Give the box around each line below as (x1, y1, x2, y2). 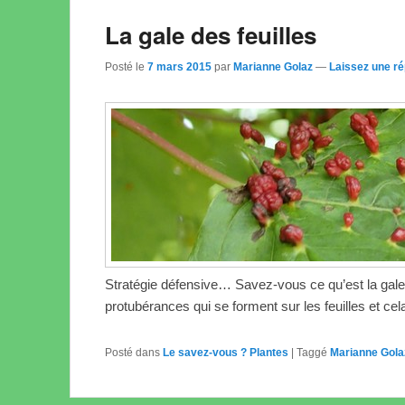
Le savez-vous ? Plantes (163, 346, 288, 360)
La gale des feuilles (105, 17, 316, 52)
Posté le (105, 61, 147, 74)
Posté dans (105, 346, 160, 360)
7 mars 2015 (147, 61, 212, 74)
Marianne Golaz (233, 61, 313, 74)
